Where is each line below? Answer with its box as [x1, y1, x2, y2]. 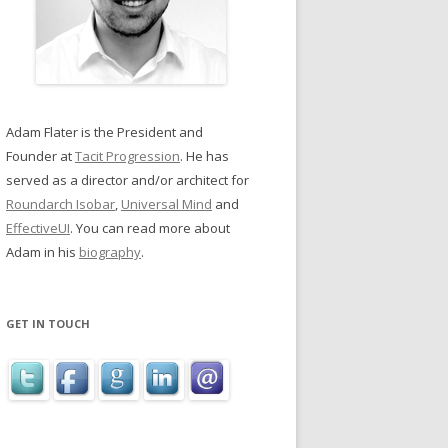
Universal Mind [121, 195, 212, 213]
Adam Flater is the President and [6, 123, 203, 141]
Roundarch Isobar [6, 195, 115, 213]
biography [79, 243, 141, 261]
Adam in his [6, 243, 79, 261]
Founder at [6, 147, 75, 165]
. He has [180, 147, 229, 165]
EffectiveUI [6, 219, 70, 237]
